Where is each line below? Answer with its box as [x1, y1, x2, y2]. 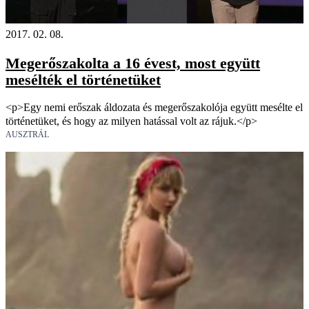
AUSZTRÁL [6, 130, 49, 140]
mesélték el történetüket [6, 70, 161, 88]
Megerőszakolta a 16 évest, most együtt [6, 54, 260, 72]
